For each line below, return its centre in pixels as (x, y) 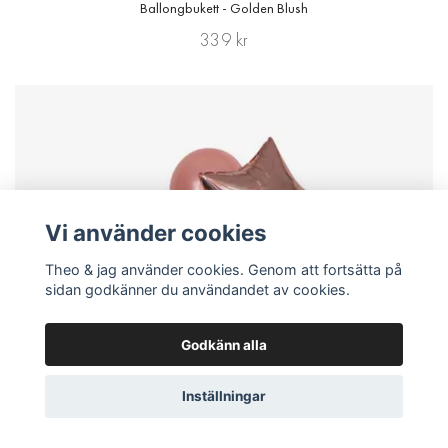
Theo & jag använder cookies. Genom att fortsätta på (223, 269)
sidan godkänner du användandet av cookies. (197, 289)
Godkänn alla (224, 344)
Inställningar (224, 396)
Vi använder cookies (155, 233)
